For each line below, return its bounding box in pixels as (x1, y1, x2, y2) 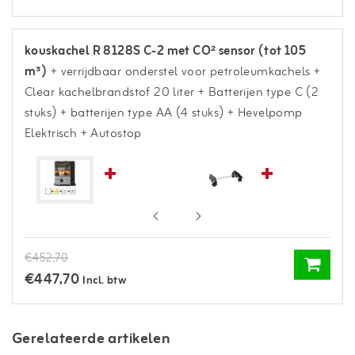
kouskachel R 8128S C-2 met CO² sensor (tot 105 (25, 40, 307, 62)
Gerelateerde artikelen (12, 326, 171, 352)
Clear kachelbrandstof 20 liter (25, 82, 195, 103)
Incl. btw (82, 270, 127, 290)
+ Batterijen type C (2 (194, 82, 319, 103)
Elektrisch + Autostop (25, 123, 142, 144)
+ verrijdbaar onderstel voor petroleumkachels (47, 61, 311, 82)
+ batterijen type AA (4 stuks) (56, 102, 224, 124)
